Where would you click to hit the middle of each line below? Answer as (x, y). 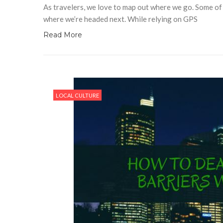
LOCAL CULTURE (77, 95)
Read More (63, 35)
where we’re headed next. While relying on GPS (120, 19)
